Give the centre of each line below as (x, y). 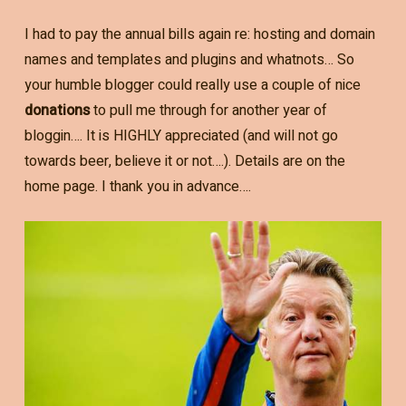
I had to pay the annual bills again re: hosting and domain (199, 34)
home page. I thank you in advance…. (137, 186)
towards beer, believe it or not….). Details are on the (184, 161)
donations (57, 110)
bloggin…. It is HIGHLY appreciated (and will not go (181, 135)
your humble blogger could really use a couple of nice (192, 85)
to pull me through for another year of (208, 110)
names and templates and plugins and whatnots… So (189, 59)
